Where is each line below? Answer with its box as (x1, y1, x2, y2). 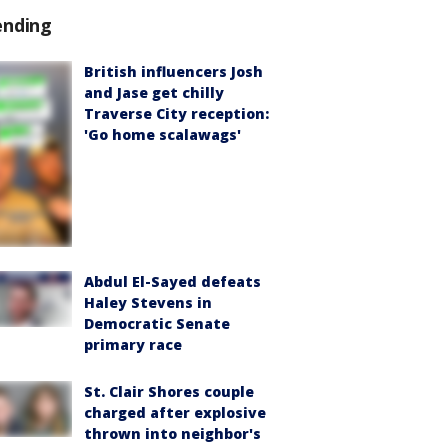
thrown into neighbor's (84, 423, 261, 443)
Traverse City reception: (84, 104, 269, 124)
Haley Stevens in (84, 292, 212, 312)
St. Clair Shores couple (84, 381, 254, 401)
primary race (84, 334, 182, 354)
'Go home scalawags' (84, 125, 241, 145)
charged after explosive (84, 402, 266, 422)
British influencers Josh (84, 62, 263, 82)
